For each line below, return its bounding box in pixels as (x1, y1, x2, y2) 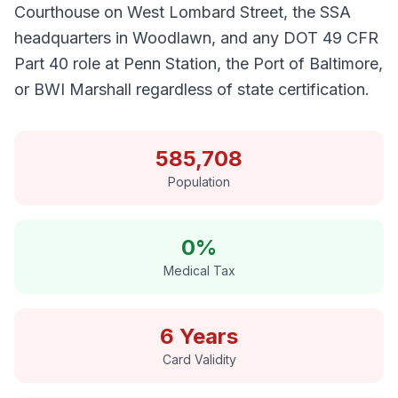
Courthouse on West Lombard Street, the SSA (14, 3, 351, 21)
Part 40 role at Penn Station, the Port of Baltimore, (14, 54, 383, 73)
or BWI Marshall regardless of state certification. (14, 80, 370, 99)
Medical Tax (163, 263, 235, 278)
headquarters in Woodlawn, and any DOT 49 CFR (14, 28, 378, 47)
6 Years (160, 323, 238, 349)
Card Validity (162, 352, 236, 367)
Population (168, 174, 230, 189)
